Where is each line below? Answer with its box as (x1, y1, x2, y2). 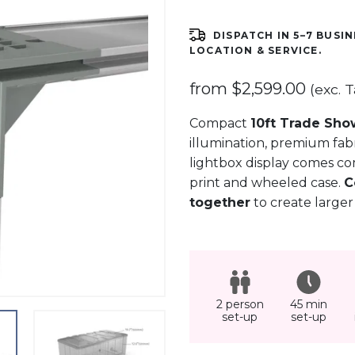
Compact (189, 116, 250, 131)
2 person (216, 297, 264, 311)
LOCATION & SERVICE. (189, 44, 322, 56)
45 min (290, 297, 327, 311)
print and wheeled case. (189, 175, 344, 190)
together (189, 195, 250, 210)
